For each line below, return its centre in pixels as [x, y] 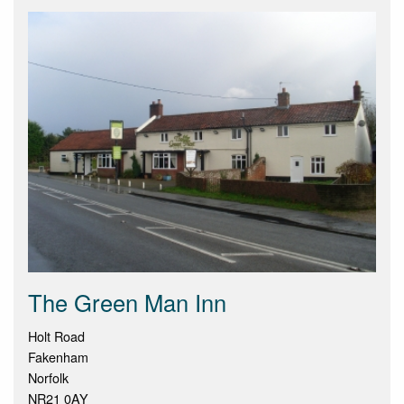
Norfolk [48, 377]
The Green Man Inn [127, 302]
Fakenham [58, 356]
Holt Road [56, 335]
